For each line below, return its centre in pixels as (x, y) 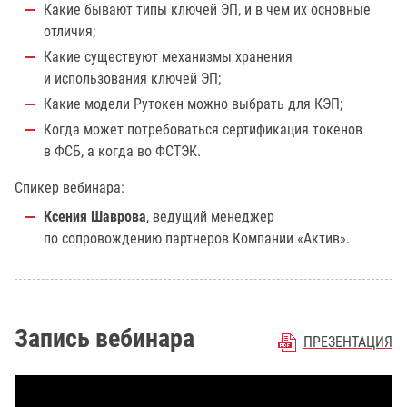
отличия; (69, 31)
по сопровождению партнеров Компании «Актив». (197, 238)
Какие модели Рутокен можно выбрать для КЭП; (193, 104)
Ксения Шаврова (95, 217)
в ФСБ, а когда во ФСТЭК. (122, 151)
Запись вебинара (104, 338)
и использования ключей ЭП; (132, 79)
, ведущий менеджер (210, 217)
